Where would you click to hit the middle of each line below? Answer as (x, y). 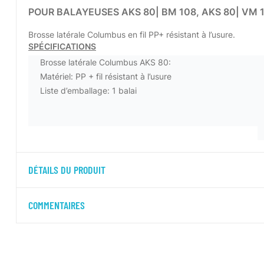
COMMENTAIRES (57, 205)
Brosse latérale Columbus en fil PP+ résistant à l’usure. (132, 35)
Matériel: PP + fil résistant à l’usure (106, 77)
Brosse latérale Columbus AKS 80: (105, 62)
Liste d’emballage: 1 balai (88, 91)
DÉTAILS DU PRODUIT (67, 170)
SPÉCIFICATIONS (62, 47)
